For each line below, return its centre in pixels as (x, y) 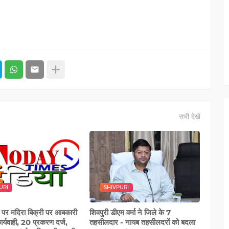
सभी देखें (189, 116)
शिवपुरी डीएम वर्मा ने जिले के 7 (130, 213)
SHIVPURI (117, 188)
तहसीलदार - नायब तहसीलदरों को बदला (143, 222)
